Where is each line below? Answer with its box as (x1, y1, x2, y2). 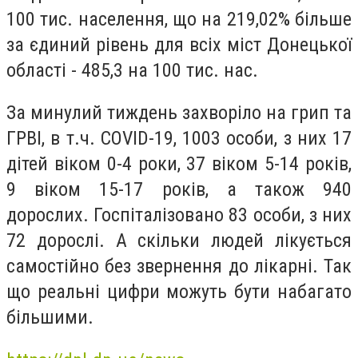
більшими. (6, 306, 93, 329)
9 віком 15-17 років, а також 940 (6, 178, 352, 201)
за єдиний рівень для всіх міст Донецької (6, 33, 352, 56)
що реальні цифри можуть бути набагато (6, 280, 352, 304)
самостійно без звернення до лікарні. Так (6, 255, 352, 278)
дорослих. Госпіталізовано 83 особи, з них (6, 204, 352, 227)
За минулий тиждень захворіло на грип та (6, 101, 352, 125)
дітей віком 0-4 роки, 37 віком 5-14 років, (6, 153, 352, 176)
